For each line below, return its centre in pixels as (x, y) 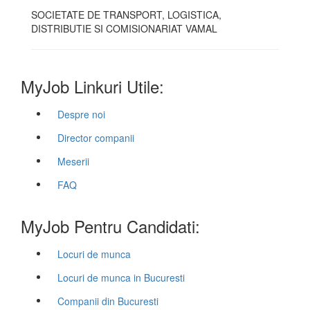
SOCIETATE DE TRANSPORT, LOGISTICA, (126, 15)
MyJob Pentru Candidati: (110, 226)
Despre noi (81, 114)
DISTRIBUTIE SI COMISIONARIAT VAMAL (124, 28)
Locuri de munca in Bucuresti (121, 277)
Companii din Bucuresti (108, 301)
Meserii (73, 161)
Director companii (96, 138)
